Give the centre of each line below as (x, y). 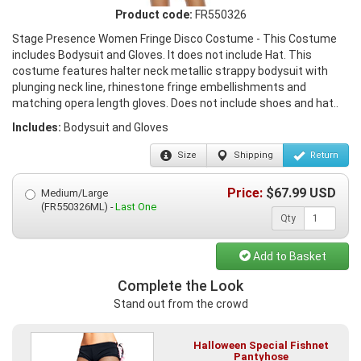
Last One (136, 207)
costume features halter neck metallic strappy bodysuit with (170, 71)
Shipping (252, 156)
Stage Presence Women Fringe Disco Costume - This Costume (174, 39)
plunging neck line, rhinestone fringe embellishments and (159, 87)
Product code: (154, 15)
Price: (245, 193)
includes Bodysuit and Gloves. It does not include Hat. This (162, 55)
